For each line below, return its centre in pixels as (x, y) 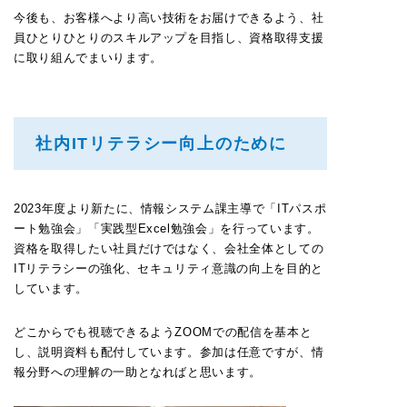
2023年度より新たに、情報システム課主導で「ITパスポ (170, 208)
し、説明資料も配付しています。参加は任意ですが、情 (169, 352)
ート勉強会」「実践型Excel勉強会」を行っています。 (167, 228)
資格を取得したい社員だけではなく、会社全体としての (169, 248)
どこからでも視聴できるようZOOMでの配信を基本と (163, 332)
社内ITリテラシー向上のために (161, 144)
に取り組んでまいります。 (88, 58)
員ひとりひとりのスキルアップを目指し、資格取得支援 (169, 38)
